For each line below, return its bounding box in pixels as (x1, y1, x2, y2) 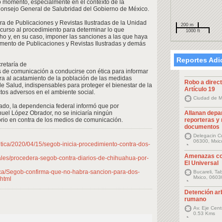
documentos (184, 123, 220, 130)
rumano (184, 196, 206, 203)
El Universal (184, 160, 219, 166)
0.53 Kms (193, 211, 215, 216)
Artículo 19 (184, 86, 215, 93)
